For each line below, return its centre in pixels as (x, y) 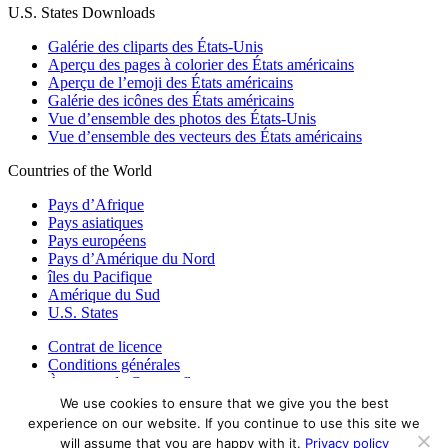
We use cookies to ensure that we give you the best (224, 403)
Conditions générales (114, 365)
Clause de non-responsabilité (138, 417)
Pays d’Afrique (96, 205)
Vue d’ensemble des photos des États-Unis (182, 119)
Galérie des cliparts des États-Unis (155, 47)
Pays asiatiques (95, 223)
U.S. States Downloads (81, 13)
